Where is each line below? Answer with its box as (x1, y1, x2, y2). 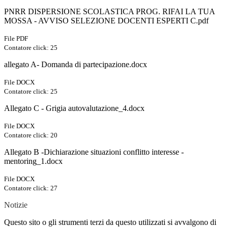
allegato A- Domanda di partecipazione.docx (4, 60, 147, 69)
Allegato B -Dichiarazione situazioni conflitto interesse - (4, 147, 184, 156)
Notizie (4, 200, 27, 209)
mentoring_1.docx (4, 156, 63, 165)
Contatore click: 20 (4, 131, 58, 139)
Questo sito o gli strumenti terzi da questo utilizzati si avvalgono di (4, 217, 216, 226)
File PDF (4, 34, 28, 42)
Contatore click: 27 (4, 184, 58, 192)
